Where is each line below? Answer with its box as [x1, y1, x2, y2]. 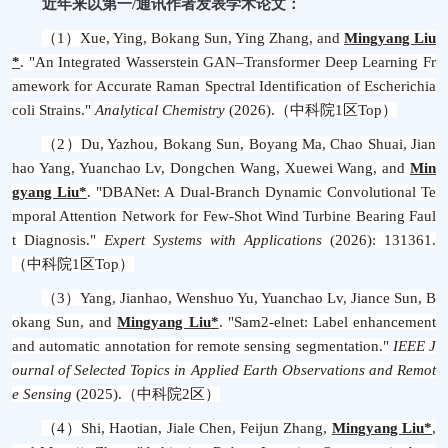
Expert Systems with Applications [96, 232, 322, 248]
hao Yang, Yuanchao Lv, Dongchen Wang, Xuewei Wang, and [12, 160, 410, 176]
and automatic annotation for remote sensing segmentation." [12, 338, 389, 354]
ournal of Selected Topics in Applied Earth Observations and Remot [12, 362, 436, 378]
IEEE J [392, 338, 436, 354]
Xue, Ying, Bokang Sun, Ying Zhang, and [80, 30, 344, 46]
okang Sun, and [12, 314, 118, 330]
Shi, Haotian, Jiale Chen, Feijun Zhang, [80, 420, 332, 436]
